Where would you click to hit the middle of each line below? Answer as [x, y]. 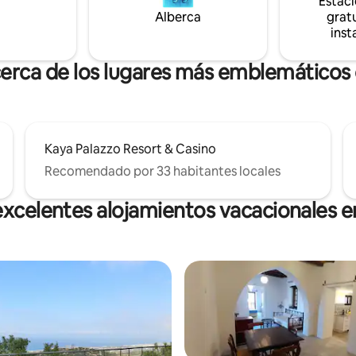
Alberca [178, 17]
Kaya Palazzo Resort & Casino [130, 149]
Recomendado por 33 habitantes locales [163, 171]
